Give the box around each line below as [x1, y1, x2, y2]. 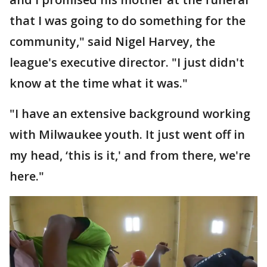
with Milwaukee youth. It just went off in [10, 126, 245, 142]
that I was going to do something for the [10, 13, 246, 29]
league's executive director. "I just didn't [10, 54, 244, 70]
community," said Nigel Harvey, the [10, 33, 215, 49]
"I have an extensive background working [10, 105, 250, 122]
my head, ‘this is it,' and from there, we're [10, 147, 250, 163]
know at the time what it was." [10, 75, 188, 91]
